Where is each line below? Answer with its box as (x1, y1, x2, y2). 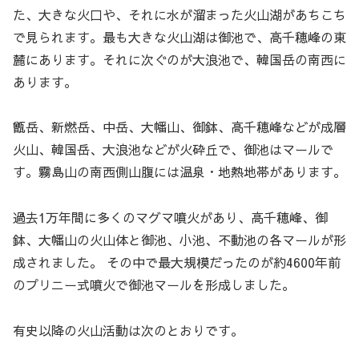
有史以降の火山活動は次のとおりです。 (13, 321, 244, 339)
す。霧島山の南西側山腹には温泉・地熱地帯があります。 (13, 163, 346, 181)
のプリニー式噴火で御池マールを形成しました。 (13, 276, 295, 294)
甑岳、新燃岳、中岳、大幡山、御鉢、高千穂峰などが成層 (13, 118, 346, 136)
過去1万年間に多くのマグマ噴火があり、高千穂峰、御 (13, 208, 328, 227)
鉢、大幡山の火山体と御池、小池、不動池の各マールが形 (13, 231, 346, 249)
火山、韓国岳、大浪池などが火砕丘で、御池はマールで (13, 140, 333, 159)
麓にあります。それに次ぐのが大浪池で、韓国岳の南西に (13, 50, 346, 68)
